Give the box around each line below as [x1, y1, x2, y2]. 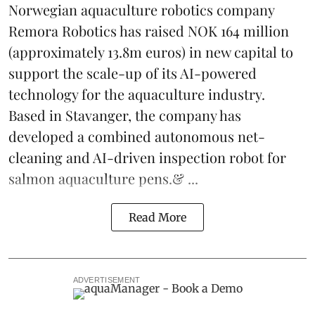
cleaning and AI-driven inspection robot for [8, 147, 286, 167]
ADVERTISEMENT [72, 275, 141, 284]
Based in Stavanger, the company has [8, 105, 241, 124]
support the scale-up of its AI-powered [8, 63, 257, 82]
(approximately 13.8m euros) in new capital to [8, 41, 293, 61]
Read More [129, 210, 186, 224]
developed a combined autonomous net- [8, 126, 265, 146]
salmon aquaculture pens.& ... [8, 168, 198, 188]
